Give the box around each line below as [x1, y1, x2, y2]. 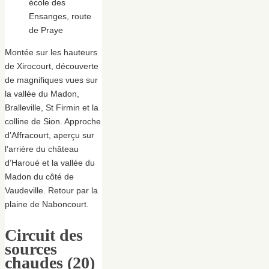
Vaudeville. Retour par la [5, 185, 98, 195]
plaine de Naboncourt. [5, 199, 89, 209]
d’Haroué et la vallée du [5, 157, 95, 168]
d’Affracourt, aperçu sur [5, 130, 94, 140]
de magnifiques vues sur [5, 74, 98, 85]
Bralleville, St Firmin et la [5, 102, 98, 112]
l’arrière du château [5, 144, 79, 154]
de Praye [29, 25, 63, 35]
